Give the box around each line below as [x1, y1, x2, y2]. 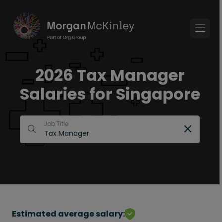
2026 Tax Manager [35, 64, 185, 86]
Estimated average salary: [12, 208, 125, 220]
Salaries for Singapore [19, 83, 200, 105]
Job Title [44, 119, 68, 128]
